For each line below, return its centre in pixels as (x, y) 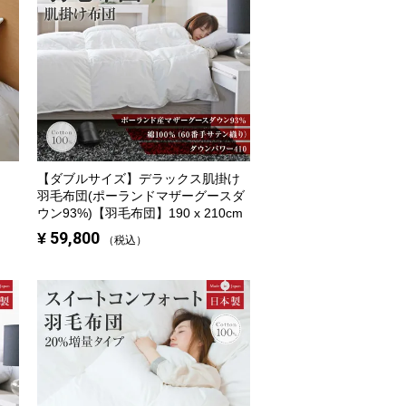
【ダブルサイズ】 (88, 179)
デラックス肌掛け (189, 179)
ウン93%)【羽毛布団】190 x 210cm (140, 213)
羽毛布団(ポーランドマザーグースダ (141, 196)
